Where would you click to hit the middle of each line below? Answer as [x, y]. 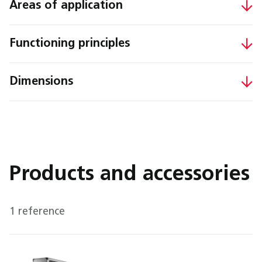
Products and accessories [130, 175]
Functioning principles [70, 44]
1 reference [37, 212]
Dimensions [41, 82]
